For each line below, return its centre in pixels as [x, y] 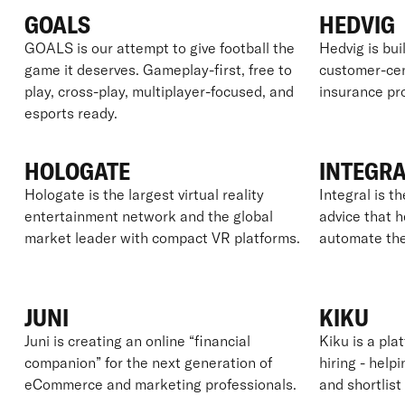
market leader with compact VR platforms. [162, 237]
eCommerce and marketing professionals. [160, 384]
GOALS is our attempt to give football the [159, 47]
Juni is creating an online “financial [137, 340]
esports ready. [71, 113]
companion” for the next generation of [148, 362]
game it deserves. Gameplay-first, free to [158, 69]
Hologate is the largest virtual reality [144, 194]
